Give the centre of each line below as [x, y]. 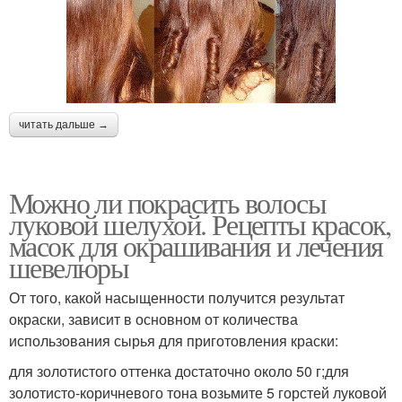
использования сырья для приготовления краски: [174, 340]
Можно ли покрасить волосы [167, 202]
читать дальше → [64, 124]
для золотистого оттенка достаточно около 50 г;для [179, 371]
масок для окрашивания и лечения [196, 245]
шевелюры [69, 267]
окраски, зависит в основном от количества [153, 319]
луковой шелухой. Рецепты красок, [200, 223]
